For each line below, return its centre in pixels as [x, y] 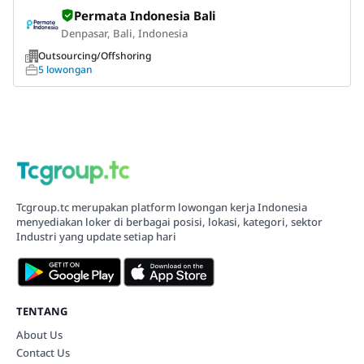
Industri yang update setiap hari [96, 236]
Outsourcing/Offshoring [95, 55]
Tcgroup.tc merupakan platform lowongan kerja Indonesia [161, 207]
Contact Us [43, 352]
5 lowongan [65, 69]
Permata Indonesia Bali [145, 15]
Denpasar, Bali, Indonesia [124, 33]
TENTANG [42, 311]
